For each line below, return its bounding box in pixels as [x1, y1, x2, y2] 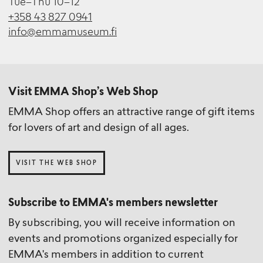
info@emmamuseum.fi [8, 27, 117, 38]
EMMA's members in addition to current [8, 250, 204, 261]
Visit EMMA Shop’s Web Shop [8, 87, 158, 98]
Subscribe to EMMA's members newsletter [8, 198, 218, 210]
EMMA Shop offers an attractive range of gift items [8, 107, 255, 118]
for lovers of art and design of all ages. [8, 123, 189, 134]
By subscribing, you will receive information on [8, 218, 235, 230]
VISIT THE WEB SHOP [15, 160, 98, 167]
